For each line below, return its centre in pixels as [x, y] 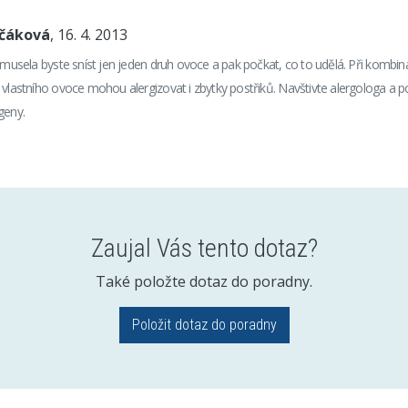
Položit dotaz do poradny [204, 325]
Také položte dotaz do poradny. [204, 281]
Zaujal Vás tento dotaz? [204, 248]
